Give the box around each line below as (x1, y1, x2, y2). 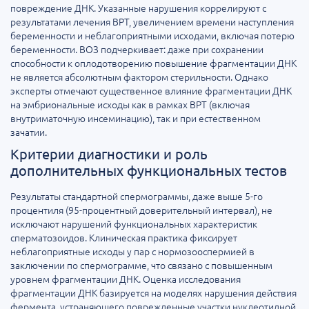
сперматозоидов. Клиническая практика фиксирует (10, 230, 237, 245)
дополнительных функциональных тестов (10, 161, 287, 179)
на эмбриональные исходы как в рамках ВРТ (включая (10, 97, 250, 112)
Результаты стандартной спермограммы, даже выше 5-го (10, 189, 263, 203)
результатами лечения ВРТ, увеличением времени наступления (10, 14, 294, 29)
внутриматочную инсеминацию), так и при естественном (10, 111, 261, 126)
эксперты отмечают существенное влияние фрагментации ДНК (10, 83, 292, 98)
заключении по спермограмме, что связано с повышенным (10, 258, 272, 272)
